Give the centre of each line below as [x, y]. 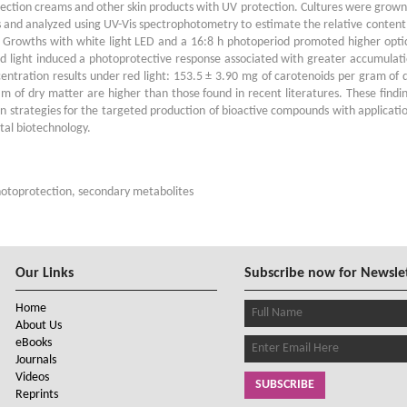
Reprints [37, 394]
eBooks [34, 342]
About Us [39, 325]
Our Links [45, 273]
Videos [32, 377]
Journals [36, 360]
